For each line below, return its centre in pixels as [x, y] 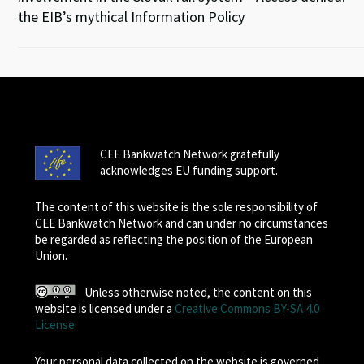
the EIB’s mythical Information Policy [132, 17]
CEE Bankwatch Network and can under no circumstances [181, 223]
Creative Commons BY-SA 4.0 [247, 308]
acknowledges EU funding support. [188, 170]
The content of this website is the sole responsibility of [176, 207]
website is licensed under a [104, 308]
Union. [51, 256]
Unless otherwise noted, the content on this [199, 292]
